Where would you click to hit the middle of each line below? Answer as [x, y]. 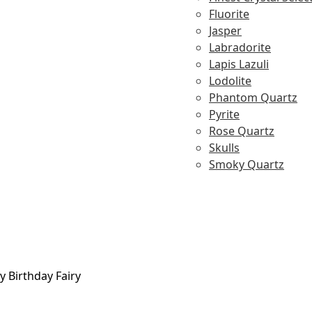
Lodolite [230, 81]
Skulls [224, 148]
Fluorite [229, 14]
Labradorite [240, 47]
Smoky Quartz [247, 164]
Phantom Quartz [253, 97]
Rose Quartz [242, 131]
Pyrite [224, 114]
